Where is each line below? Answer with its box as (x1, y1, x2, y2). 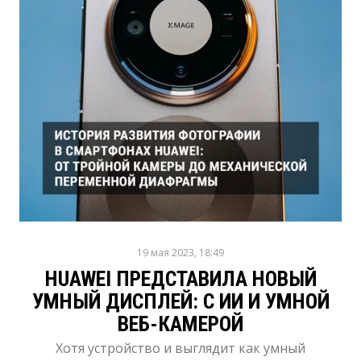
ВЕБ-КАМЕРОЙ (118, 312, 243, 336)
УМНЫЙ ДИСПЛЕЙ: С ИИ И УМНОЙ (31, 289, 330, 313)
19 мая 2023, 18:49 (137, 246, 224, 259)
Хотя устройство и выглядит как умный (56, 339, 305, 357)
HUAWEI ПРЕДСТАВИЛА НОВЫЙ (44, 267, 317, 291)
